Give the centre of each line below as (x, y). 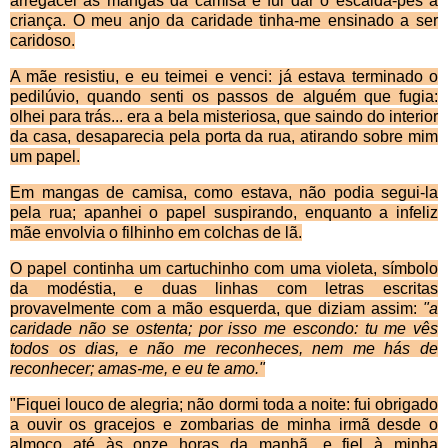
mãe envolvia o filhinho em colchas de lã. (156, 233)
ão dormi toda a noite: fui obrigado (317, 405)
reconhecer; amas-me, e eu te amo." (137, 369)
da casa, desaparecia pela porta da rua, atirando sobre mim (224, 137)
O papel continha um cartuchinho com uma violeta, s (200, 269)
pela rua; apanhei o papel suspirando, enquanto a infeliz (224, 213)
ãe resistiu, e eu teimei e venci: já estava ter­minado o (239, 77)
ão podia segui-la (373, 193)
